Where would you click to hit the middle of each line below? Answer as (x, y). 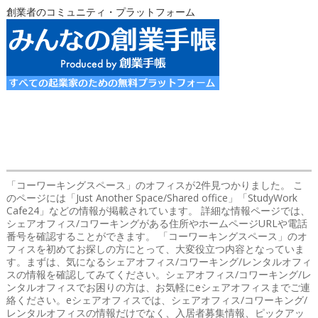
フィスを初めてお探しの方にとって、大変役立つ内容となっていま (155, 248)
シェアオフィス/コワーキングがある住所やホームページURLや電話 (157, 223)
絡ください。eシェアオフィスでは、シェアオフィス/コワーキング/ (157, 300)
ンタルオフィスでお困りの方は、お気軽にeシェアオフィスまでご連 (158, 287)
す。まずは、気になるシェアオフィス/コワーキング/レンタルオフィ (159, 261)
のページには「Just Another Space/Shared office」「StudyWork (152, 197)
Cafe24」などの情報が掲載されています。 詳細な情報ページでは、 (158, 210)
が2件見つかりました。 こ (244, 185)
